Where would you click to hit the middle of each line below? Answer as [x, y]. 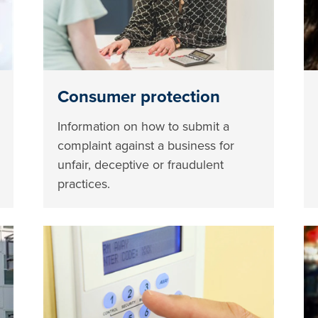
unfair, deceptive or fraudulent [141, 164]
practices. [84, 183]
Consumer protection [139, 97]
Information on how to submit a [144, 126]
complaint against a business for [146, 145]
